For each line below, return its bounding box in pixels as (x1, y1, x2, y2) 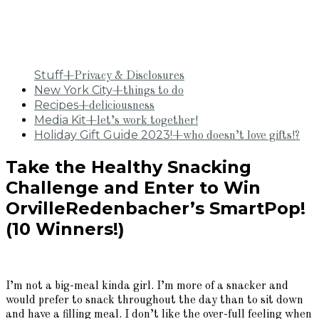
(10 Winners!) (6, 219, 125, 240)
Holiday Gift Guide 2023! (34, 127, 172, 142)
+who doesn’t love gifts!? (172, 130, 300, 142)
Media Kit (34, 113, 86, 127)
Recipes (34, 98, 78, 112)
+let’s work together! (86, 115, 198, 127)
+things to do (113, 85, 184, 97)
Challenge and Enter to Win (6, 177, 261, 199)
